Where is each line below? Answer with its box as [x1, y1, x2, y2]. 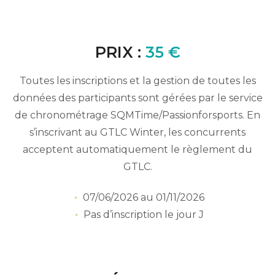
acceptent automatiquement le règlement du [23, 143, 252, 155]
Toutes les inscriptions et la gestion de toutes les [19, 74, 256, 87]
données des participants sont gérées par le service [12, 91, 263, 104]
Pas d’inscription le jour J [83, 209, 204, 221]
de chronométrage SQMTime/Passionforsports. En [15, 109, 260, 121]
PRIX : [95, 42, 145, 61]
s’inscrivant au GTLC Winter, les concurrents [29, 126, 246, 138]
